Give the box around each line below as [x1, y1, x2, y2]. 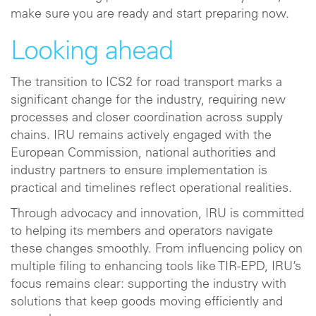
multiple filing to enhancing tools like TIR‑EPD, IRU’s [11, 260, 301, 274]
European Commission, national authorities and [11, 147, 276, 160]
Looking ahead [11, 39, 180, 66]
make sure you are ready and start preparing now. [11, 8, 293, 21]
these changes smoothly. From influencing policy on [11, 243, 303, 256]
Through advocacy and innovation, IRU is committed [11, 207, 304, 221]
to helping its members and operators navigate [11, 225, 273, 238]
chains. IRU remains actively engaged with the [11, 130, 272, 142]
